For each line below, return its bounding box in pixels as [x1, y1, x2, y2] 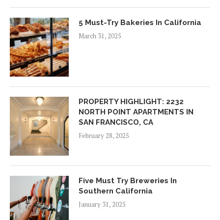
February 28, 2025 [79, 131, 129, 140]
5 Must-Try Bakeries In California [79, 18, 201, 27]
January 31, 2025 [79, 199, 126, 209]
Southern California [79, 186, 153, 195]
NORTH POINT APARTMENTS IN [79, 107, 193, 116]
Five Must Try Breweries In [79, 176, 177, 185]
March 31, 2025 [79, 31, 121, 40]
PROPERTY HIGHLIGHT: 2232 [79, 97, 184, 106]
